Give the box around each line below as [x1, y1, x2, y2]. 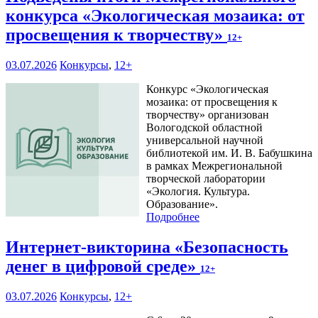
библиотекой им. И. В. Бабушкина [146, 147, 312, 160]
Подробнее [146, 211, 199, 224]
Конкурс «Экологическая [146, 83, 268, 96]
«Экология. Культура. [146, 185, 250, 198]
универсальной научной [146, 134, 263, 147]
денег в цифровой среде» [6, 257, 200, 276]
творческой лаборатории [146, 172, 265, 185]
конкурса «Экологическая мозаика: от [6, 6, 305, 26]
